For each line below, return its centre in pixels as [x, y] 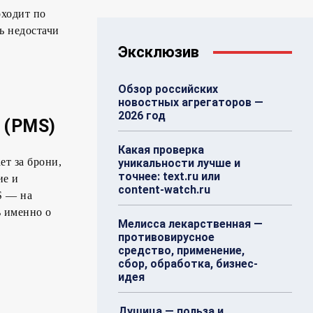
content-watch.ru [165, 190]
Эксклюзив [159, 52]
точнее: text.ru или [169, 177]
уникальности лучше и [180, 163]
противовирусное [167, 238]
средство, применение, [182, 251]
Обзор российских [168, 89]
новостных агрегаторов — [191, 103]
